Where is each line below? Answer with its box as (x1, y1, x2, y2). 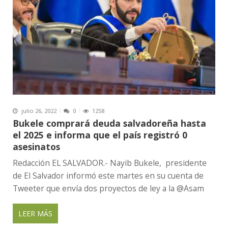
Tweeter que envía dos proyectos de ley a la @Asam (13, 182, 204, 194)
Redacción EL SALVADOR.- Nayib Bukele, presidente (13, 157, 207, 168)
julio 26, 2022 (21, 106, 56, 115)
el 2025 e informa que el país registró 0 (13, 128, 187, 141)
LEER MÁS (18, 209, 52, 219)
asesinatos (13, 140, 60, 153)
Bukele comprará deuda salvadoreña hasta (13, 117, 206, 129)
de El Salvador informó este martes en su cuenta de (13, 169, 204, 181)
